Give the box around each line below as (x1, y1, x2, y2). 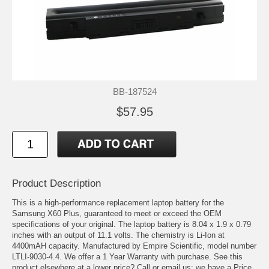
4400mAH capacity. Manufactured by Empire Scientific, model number (12, 241, 256, 250)
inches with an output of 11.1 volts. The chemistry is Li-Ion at (12, 230, 225, 240)
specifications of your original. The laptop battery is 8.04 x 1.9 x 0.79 (12, 219, 251, 229)
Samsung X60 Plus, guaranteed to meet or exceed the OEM (12, 208, 222, 218)
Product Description (12, 177, 101, 189)
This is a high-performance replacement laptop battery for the (12, 198, 224, 207)
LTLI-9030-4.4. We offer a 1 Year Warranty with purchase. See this (12, 252, 243, 261)
